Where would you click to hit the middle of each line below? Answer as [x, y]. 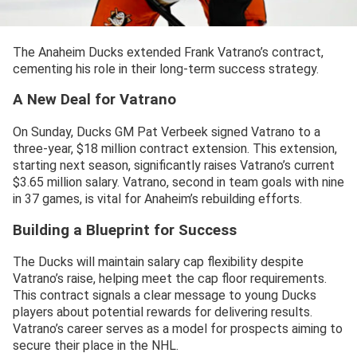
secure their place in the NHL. [96, 346]
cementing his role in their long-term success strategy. [166, 69]
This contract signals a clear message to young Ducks [165, 296]
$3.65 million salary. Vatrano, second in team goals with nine [178, 182]
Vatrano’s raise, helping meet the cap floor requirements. [170, 279]
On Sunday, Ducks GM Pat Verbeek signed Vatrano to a [167, 131]
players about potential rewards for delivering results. [163, 312]
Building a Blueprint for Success [125, 230]
